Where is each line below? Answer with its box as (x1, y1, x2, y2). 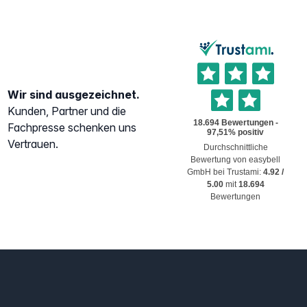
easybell (247, 154, 281, 164)
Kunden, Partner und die (7, 103, 126, 118)
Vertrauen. (7, 136, 58, 151)
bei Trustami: (213, 167, 264, 177)
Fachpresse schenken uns (7, 120, 136, 134)
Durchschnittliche (203, 142, 268, 152)
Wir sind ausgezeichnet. (7, 87, 140, 101)
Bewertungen (210, 191, 261, 201)
